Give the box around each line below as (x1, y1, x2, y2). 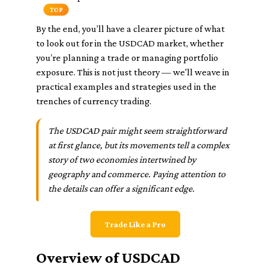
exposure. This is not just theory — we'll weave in (36, 67, 230, 77)
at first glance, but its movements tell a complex (48, 140, 230, 150)
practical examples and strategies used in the (36, 81, 216, 92)
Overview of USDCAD (36, 249, 180, 266)
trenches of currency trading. (36, 96, 151, 106)
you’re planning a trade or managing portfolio (36, 52, 218, 63)
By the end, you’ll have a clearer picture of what (36, 24, 225, 34)
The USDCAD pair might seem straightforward (48, 125, 227, 136)
